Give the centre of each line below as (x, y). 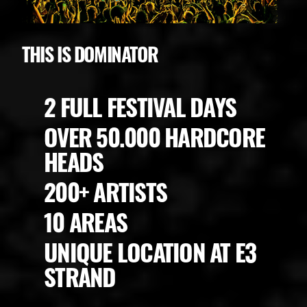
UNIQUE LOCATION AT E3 (150, 251)
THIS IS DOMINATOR (90, 53)
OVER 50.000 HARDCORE (154, 136)
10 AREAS (85, 221)
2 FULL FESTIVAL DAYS (140, 106)
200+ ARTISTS (105, 191)
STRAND (80, 275)
